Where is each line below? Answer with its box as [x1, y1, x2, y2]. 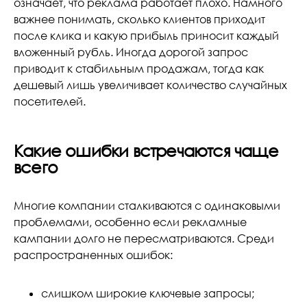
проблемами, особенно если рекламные [14, 215, 247, 229]
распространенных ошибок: [14, 248, 173, 262]
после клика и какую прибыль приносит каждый [14, 29, 279, 42]
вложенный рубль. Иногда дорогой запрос [14, 45, 248, 59]
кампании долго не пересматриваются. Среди [14, 232, 274, 245]
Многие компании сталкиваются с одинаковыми [14, 199, 280, 212]
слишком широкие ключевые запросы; [41, 286, 254, 300]
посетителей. [14, 95, 86, 108]
